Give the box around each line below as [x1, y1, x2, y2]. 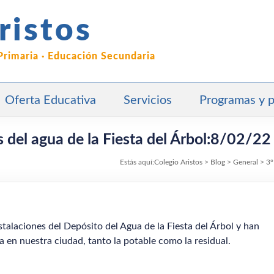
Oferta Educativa [5, 94, 96, 106]
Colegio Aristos [154, 158, 202, 166]
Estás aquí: [120, 158, 154, 166]
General [233, 158, 258, 166]
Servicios [124, 94, 172, 106]
